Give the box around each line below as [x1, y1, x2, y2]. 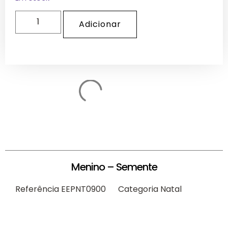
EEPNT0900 [61, 183, 108, 195]
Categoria [118, 183, 158, 195]
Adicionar [79, 18, 121, 31]
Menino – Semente [71, 160, 157, 175]
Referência [15, 183, 61, 195]
